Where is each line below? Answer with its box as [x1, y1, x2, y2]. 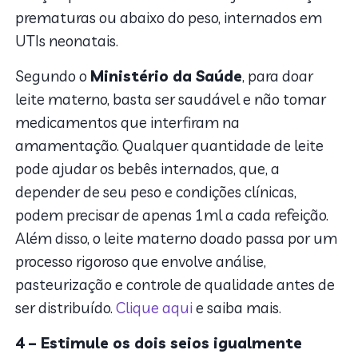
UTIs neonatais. [15, 30, 122, 50]
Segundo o [15, 66, 91, 86]
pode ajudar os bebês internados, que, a [15, 158, 280, 178]
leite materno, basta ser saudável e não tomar [15, 89, 327, 109]
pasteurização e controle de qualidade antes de [15, 274, 336, 294]
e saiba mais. [196, 297, 285, 317]
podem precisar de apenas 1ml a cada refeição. [15, 205, 329, 225]
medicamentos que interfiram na [15, 112, 241, 132]
